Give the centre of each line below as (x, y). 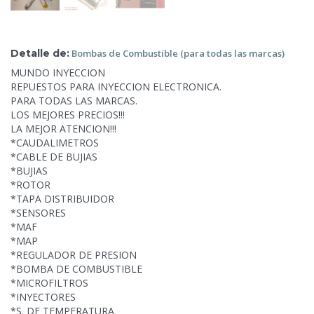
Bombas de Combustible (126, 53)
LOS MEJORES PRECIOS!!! (68, 114)
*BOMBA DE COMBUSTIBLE (76, 268)
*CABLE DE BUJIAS (54, 156)
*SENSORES (38, 212)
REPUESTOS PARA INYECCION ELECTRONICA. (116, 86)
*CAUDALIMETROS (55, 142)
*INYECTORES (43, 296)
